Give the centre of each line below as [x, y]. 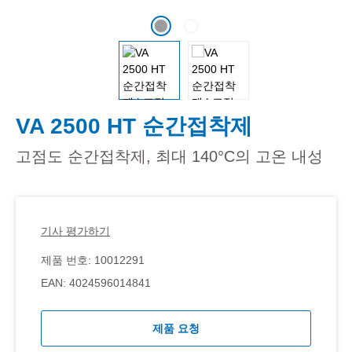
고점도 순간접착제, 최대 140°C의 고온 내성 [169, 156]
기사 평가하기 [75, 231]
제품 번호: [68, 260]
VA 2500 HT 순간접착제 [134, 126]
